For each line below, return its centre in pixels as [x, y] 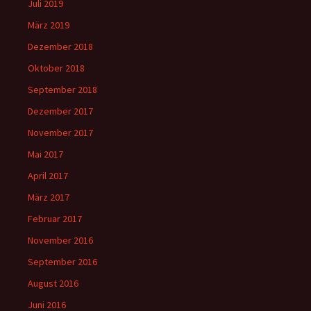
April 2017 [48, 175]
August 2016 [53, 283]
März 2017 [49, 197]
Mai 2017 [45, 154]
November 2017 [60, 132]
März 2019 [49, 25]
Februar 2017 [55, 218]
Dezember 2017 [60, 111]
